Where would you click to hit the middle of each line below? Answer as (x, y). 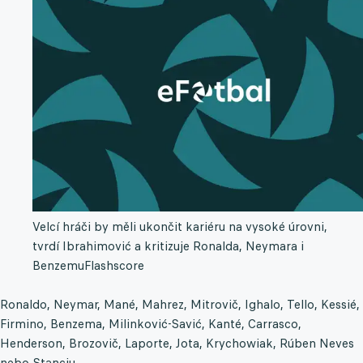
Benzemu (58, 266)
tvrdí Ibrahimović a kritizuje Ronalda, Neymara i (168, 246)
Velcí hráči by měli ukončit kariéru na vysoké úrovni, (180, 227)
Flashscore (114, 266)
